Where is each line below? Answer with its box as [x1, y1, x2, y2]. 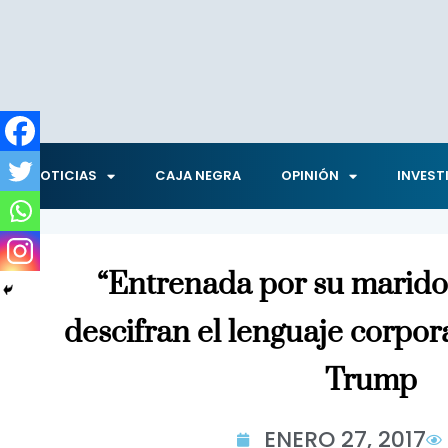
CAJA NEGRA [155, 166, 241, 185]
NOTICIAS [30, 166, 97, 185]
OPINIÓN [281, 166, 339, 185]
